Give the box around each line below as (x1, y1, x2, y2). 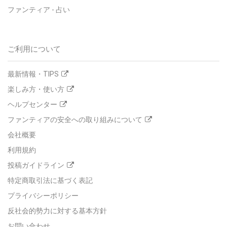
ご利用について (8, 45, 61, 54)
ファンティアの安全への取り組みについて (8, 116, 142, 124)
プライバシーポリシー (8, 192, 79, 200)
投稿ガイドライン (8, 161, 64, 170)
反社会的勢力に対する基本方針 (8, 207, 107, 215)
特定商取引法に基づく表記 (8, 176, 93, 185)
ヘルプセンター (8, 100, 57, 109)
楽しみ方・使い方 (8, 85, 64, 94)
